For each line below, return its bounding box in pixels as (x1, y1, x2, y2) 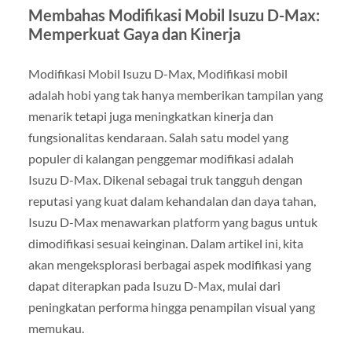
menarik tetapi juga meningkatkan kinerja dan (27, 108, 273, 124)
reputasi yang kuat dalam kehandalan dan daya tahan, (27, 193, 316, 209)
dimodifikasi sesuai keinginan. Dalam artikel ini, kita (27, 236, 303, 251)
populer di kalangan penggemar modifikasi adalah (27, 151, 294, 167)
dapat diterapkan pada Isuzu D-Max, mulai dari (27, 278, 280, 294)
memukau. (27, 321, 84, 336)
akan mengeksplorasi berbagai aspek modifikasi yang (27, 257, 311, 273)
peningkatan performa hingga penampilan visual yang (27, 299, 315, 315)
